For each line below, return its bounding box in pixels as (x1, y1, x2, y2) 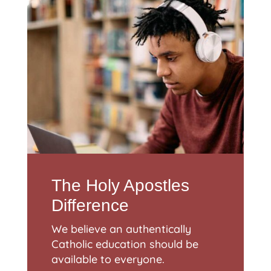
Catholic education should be (51, 237, 198, 252)
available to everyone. (51, 252, 165, 267)
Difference (51, 196, 129, 215)
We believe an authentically (51, 222, 191, 237)
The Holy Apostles (51, 176, 189, 195)
